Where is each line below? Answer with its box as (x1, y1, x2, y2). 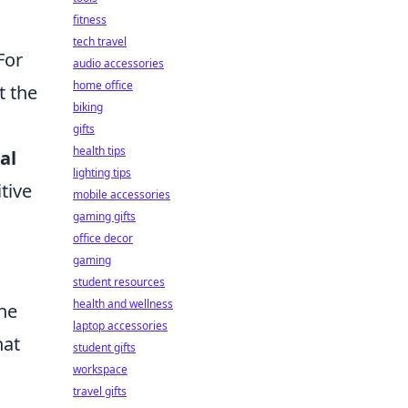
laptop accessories (73, 318, 168, 333)
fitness (73, 12, 107, 27)
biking (73, 99, 103, 115)
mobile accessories (73, 187, 170, 202)
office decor (73, 230, 133, 246)
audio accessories (73, 56, 164, 71)
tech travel (73, 34, 127, 49)
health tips (73, 143, 126, 158)
